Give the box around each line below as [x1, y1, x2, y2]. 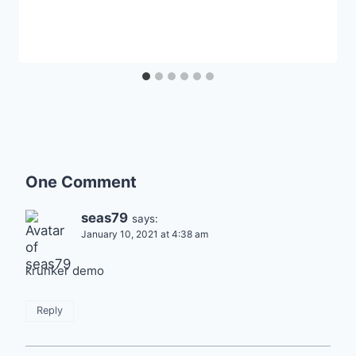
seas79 [81, 209, 128, 226]
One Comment [25, 172, 137, 192]
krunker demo [25, 263, 104, 279]
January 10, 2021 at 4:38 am [81, 227, 208, 240]
